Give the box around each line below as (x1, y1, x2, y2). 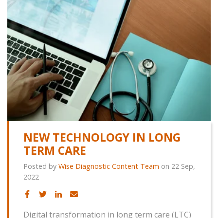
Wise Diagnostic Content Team (58, 162, 159, 171)
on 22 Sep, (159, 162, 195, 171)
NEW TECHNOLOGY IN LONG (23, 129, 181, 145)
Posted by (23, 162, 58, 171)
